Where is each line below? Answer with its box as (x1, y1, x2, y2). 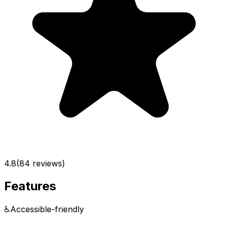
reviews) (30, 158, 65, 168)
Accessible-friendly (10, 204, 84, 214)
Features (4, 178, 56, 193)
